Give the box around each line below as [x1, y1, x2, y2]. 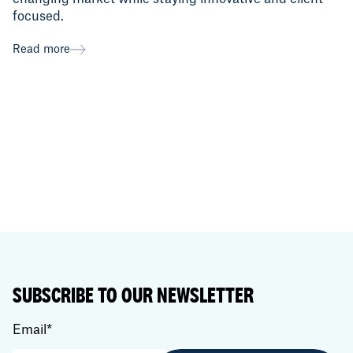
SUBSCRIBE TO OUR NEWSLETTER [13, 280, 254, 309]
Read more [13, 43, 70, 55]
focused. [13, 9, 64, 23]
